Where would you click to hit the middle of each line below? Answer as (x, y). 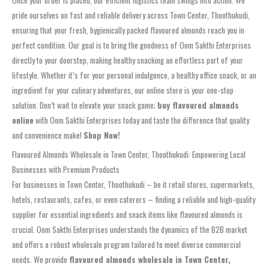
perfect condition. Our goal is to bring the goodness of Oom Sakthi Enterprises (131, 45)
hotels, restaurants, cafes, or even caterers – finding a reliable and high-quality (134, 200)
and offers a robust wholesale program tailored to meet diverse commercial (126, 245)
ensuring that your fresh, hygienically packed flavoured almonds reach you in (128, 30)
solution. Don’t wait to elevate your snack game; (85, 105)
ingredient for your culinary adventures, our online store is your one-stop (123, 90)
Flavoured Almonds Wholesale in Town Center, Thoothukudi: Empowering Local (129, 155)
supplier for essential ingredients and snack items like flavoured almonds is (127, 215)
